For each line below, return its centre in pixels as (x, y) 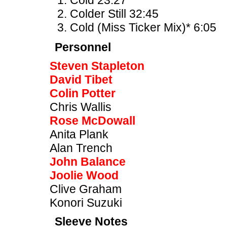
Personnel (83, 47)
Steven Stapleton (97, 66)
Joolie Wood (84, 175)
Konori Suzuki (86, 203)
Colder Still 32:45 (114, 14)
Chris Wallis (81, 107)
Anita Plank (79, 134)
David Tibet (81, 80)
